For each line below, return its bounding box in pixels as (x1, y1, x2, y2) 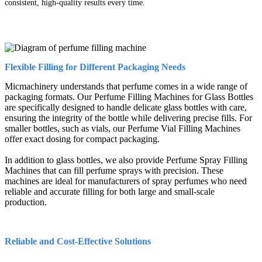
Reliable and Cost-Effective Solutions (5, 236, 151, 246)
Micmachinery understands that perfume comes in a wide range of (5, 81, 247, 91)
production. (5, 196, 47, 207)
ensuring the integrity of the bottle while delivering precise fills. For (5, 112, 252, 123)
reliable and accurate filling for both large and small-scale (5, 186, 215, 196)
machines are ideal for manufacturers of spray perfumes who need (5, 175, 247, 186)
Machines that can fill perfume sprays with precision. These (5, 165, 223, 175)
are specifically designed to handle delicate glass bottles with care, (5, 102, 247, 112)
